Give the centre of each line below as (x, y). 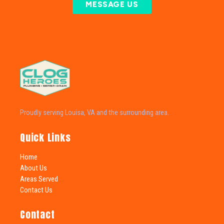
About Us (33, 168)
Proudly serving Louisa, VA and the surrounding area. (94, 112)
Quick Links (45, 137)
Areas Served (39, 179)
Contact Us (36, 190)
